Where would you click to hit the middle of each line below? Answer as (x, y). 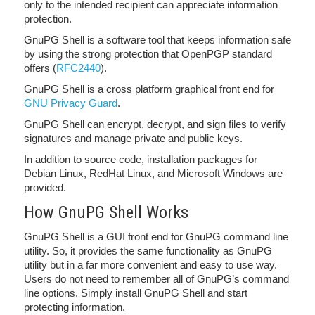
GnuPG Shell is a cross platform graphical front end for (149, 89)
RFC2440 (78, 68)
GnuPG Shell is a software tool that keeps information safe (157, 40)
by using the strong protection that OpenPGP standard (148, 54)
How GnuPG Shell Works (106, 212)
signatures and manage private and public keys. (133, 138)
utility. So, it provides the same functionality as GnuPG (148, 251)
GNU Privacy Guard (71, 103)
